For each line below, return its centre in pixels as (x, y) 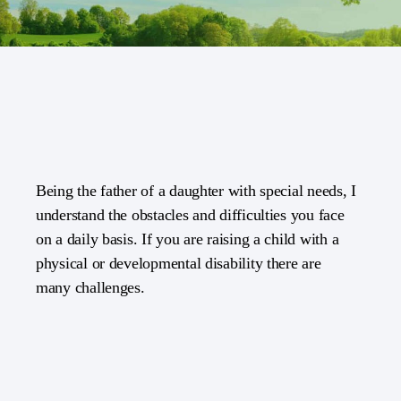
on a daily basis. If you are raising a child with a (188, 239)
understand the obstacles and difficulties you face (190, 215)
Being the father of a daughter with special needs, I (196, 191)
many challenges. (90, 287)
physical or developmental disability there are (179, 263)
